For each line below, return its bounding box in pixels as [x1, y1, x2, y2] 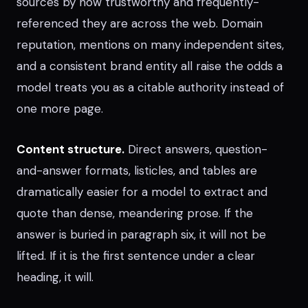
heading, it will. [16, 269, 93, 285]
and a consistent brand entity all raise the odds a [16, 58, 283, 74]
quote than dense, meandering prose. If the [16, 206, 253, 221]
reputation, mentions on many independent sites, [16, 37, 284, 52]
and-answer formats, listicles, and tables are [16, 163, 257, 178]
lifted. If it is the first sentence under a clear [16, 248, 255, 263]
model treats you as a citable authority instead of [16, 80, 284, 95]
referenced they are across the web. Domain [16, 16, 263, 31]
